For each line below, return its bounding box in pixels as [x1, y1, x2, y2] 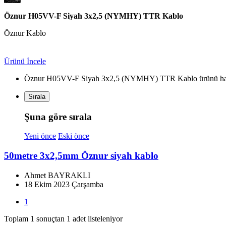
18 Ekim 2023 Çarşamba [24, 180, 103, 189]
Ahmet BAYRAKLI [24, 171, 90, 180]
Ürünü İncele [4, 57, 46, 66]
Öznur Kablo [4, 29, 46, 38]
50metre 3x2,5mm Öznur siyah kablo [4, 150, 158, 161]
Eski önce [58, 132, 89, 141]
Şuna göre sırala [24, 111, 92, 122]
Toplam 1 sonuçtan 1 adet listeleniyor [4, 214, 123, 223]
